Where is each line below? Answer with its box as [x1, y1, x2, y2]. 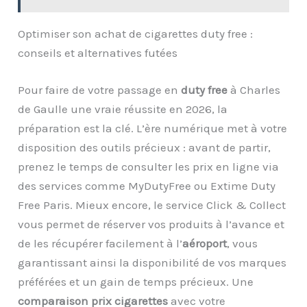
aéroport [182, 236, 228, 250]
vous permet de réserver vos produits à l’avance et [18, 217, 285, 231]
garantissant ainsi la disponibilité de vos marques [18, 255, 287, 269]
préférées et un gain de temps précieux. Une [18, 274, 254, 288]
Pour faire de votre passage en [18, 82, 182, 97]
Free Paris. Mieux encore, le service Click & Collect [18, 197, 286, 212]
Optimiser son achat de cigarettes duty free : [18, 27, 254, 41]
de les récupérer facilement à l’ [18, 236, 183, 250]
